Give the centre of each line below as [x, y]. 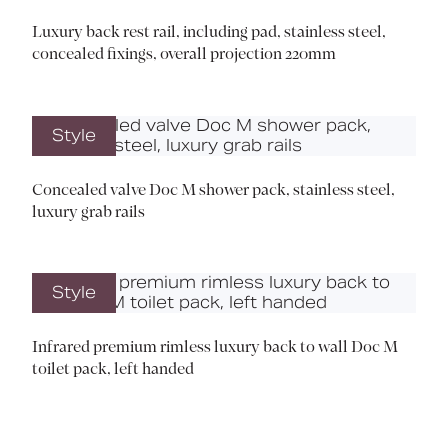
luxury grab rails [88, 212]
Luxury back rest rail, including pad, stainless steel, [209, 33]
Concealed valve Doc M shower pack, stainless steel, [213, 190]
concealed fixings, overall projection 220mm [184, 55]
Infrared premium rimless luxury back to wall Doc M [215, 348]
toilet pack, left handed [113, 370]
